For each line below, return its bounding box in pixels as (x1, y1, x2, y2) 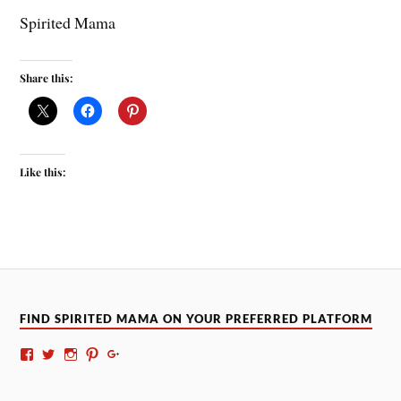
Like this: (20, 165, 66, 180)
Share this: (20, 71, 73, 86)
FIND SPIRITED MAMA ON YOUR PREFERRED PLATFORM (20, 312, 373, 327)
